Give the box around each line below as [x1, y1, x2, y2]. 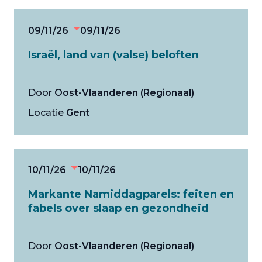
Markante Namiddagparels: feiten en [28, 188, 234, 201]
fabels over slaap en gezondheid [28, 202, 209, 215]
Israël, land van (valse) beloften [28, 49, 199, 61]
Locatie [28, 107, 64, 118]
